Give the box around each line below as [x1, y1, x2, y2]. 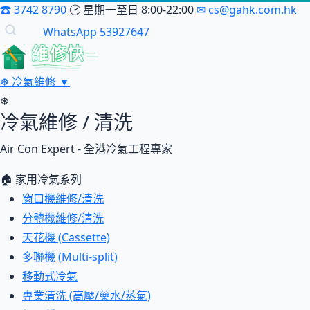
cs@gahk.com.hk [206, 2, 297, 17]
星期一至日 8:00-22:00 [80, 2, 197, 17]
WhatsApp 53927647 [43, 24, 149, 39]
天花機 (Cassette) [22, 230, 110, 245]
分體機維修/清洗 [22, 210, 104, 226]
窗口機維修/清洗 [22, 191, 104, 206]
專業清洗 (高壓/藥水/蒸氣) [22, 288, 151, 303]
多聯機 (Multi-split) [22, 249, 118, 264]
